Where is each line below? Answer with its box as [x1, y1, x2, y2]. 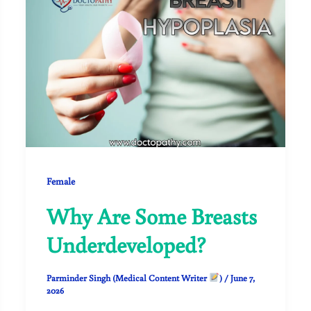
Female [47, 174, 76, 187]
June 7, [230, 271, 255, 284]
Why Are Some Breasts [47, 201, 258, 230]
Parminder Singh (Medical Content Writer [47, 271, 210, 284]
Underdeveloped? [47, 229, 207, 259]
